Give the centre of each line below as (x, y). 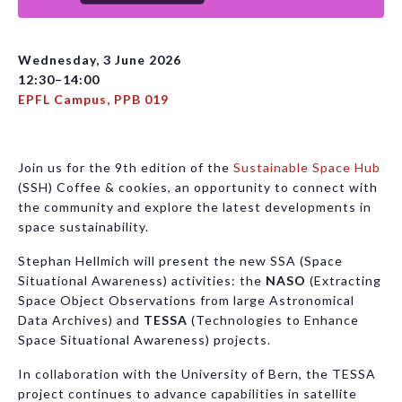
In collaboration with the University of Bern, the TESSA (197, 373)
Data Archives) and (81, 319)
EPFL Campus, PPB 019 (93, 99)
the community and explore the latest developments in (195, 206)
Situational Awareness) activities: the (142, 280)
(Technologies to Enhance (273, 319)
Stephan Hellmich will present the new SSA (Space (180, 260)
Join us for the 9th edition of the (126, 167)
